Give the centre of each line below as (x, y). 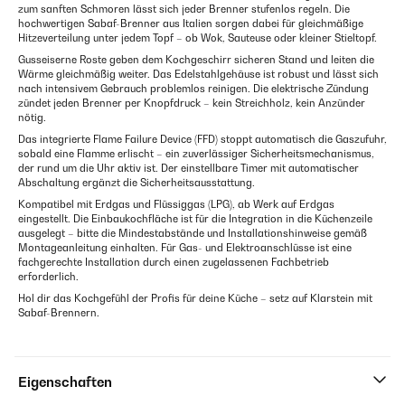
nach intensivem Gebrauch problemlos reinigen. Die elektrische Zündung (193, 89)
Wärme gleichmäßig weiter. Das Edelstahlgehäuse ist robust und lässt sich (198, 74)
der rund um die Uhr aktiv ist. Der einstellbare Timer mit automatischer (188, 168)
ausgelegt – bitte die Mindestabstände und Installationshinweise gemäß (193, 233)
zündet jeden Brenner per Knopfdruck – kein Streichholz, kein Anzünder (192, 103)
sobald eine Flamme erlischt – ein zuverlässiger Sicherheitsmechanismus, (196, 154)
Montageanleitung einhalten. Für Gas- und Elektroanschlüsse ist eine (185, 248)
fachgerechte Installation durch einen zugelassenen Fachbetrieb (174, 262)
